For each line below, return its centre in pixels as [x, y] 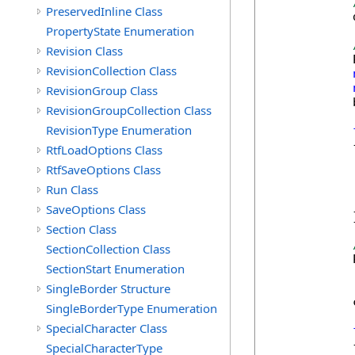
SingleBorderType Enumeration [132, 308]
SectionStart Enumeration [115, 269]
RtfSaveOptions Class [103, 170]
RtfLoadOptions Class [104, 150]
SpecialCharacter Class [107, 328]
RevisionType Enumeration [119, 130]
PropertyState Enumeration [120, 31]
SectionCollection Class [108, 249]
